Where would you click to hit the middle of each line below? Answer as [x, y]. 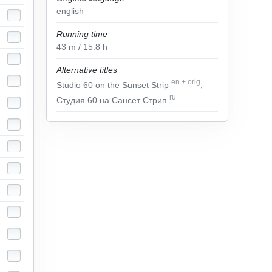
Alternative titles [87, 70]
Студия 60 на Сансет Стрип [113, 100]
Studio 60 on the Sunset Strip [114, 85]
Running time [82, 34]
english [70, 11]
